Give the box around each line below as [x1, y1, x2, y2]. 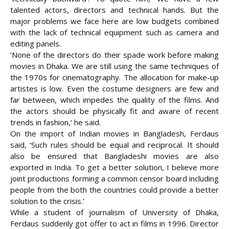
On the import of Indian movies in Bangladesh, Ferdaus [10, 128, 219, 139]
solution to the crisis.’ [10, 196, 84, 207]
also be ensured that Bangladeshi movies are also [10, 151, 219, 162]
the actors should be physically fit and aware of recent [10, 106, 219, 117]
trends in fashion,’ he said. [10, 117, 101, 128]
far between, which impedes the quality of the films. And [10, 95, 219, 105]
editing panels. [10, 38, 61, 49]
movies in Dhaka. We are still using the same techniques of [10, 61, 219, 72]
